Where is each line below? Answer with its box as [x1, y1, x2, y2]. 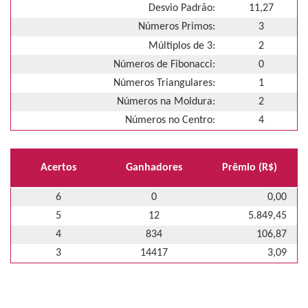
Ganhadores [125, 162, 182, 173]
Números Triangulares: [113, 78, 215, 89]
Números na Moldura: [117, 96, 215, 108]
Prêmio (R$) [222, 162, 278, 173]
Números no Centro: [125, 115, 215, 126]
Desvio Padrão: [148, 3, 215, 14]
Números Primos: [138, 21, 215, 33]
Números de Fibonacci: [113, 58, 215, 70]
